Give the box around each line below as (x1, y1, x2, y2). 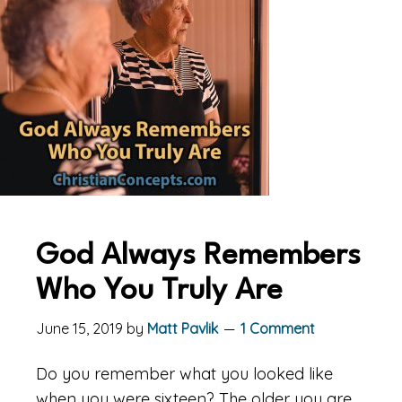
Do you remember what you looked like (36, 363, 333, 384)
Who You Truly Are (36, 276, 283, 306)
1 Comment (240, 319, 315, 337)
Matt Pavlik (147, 319, 218, 337)
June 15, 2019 (36, 319, 123, 337)
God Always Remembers (36, 241, 361, 271)
